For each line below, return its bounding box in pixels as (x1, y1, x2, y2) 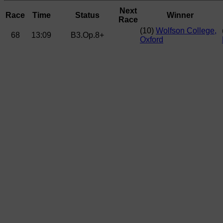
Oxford (140, 35, 163, 44)
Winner (166, 10, 194, 19)
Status (75, 10, 100, 19)
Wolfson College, (156, 26, 217, 35)
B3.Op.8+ (70, 30, 104, 39)
